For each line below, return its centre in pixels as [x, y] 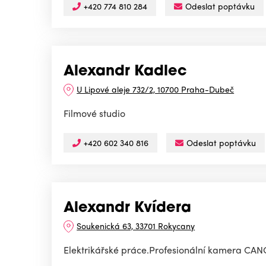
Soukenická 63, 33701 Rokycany [136, 226]
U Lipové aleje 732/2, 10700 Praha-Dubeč [156, 89]
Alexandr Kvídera [127, 209]
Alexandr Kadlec [125, 72]
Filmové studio [94, 113]
